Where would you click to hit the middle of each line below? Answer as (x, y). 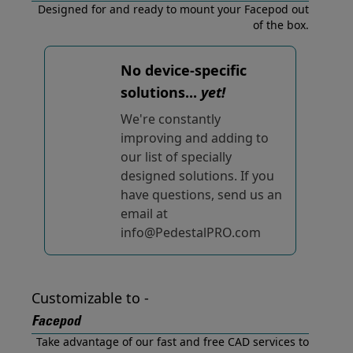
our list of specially (176, 157)
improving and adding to (195, 138)
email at (144, 214)
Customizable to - (90, 298)
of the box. (281, 25)
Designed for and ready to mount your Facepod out (173, 9)
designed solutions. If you (197, 176)
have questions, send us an (201, 195)
